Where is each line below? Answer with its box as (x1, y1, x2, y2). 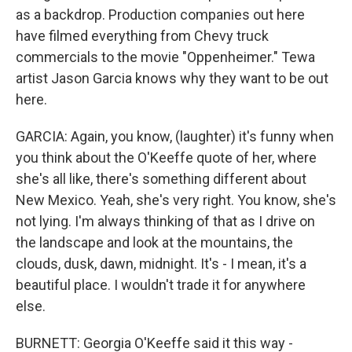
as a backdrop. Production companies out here (16, 6, 305, 23)
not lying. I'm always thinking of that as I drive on (16, 213, 315, 229)
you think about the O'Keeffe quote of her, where (16, 149, 317, 166)
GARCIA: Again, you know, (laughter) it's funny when (16, 128, 334, 145)
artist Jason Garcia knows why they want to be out (16, 70, 328, 86)
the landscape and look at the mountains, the (16, 234, 293, 251)
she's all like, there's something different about (16, 170, 306, 187)
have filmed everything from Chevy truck (16, 27, 269, 44)
